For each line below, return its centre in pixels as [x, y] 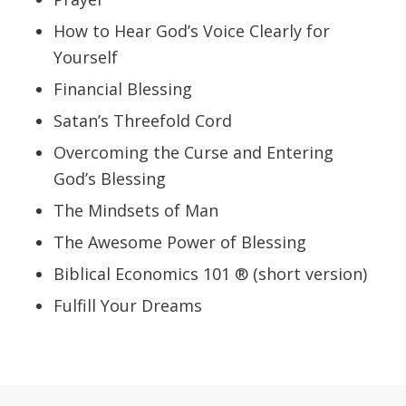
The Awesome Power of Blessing [179, 242]
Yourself [85, 58]
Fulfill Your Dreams [127, 306]
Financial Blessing [122, 89]
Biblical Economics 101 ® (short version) [210, 274]
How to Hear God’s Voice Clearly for [191, 31]
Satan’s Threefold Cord [142, 121]
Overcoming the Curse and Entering [193, 153]
